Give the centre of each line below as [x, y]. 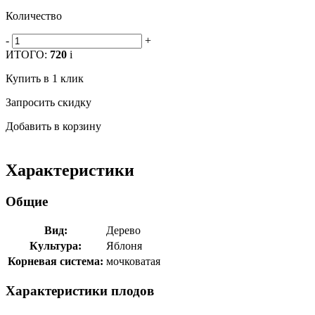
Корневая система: [56, 262]
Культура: [56, 246]
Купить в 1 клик [45, 78]
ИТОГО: [28, 54]
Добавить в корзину [53, 126]
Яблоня [124, 246]
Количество [34, 15]
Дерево [123, 231]
